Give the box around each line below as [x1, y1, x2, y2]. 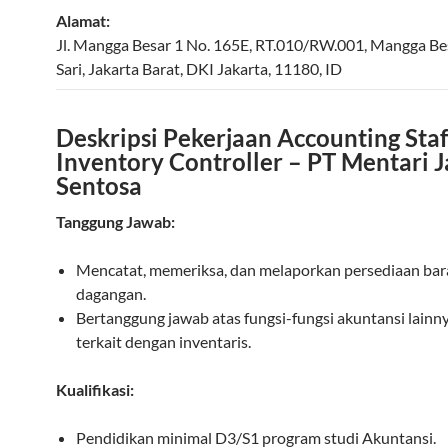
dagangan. [76, 284, 146, 303]
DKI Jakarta [186, 59, 268, 78]
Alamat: [56, 11, 110, 30]
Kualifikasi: [56, 380, 134, 399]
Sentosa [56, 171, 142, 200]
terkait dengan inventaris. [76, 332, 251, 351]
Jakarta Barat [88, 59, 180, 78]
